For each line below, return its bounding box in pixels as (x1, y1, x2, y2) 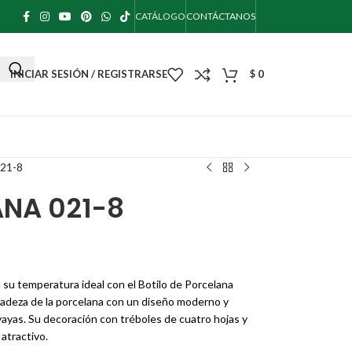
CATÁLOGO (135, 10, 185, 22)
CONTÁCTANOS (186, 10, 255, 22)
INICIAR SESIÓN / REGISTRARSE (10, 68, 167, 80)
